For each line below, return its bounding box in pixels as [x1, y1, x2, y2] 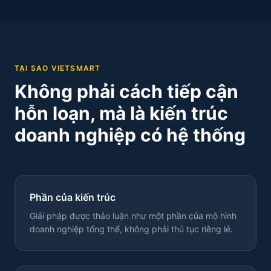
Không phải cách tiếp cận [15, 80, 238, 102]
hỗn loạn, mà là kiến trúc [15, 102, 228, 124]
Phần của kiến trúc [30, 191, 116, 203]
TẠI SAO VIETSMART [15, 64, 101, 73]
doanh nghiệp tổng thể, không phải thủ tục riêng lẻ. [30, 224, 233, 234]
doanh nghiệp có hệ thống [15, 124, 246, 146]
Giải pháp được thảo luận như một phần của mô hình [30, 211, 237, 221]
